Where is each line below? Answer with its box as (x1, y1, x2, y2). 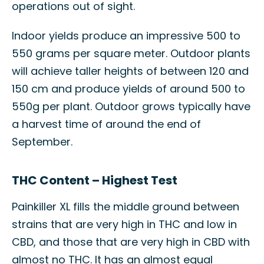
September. (12, 134, 72, 149)
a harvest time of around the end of (12, 117, 201, 131)
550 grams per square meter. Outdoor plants (12, 46, 250, 61)
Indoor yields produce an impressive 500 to (12, 28, 240, 43)
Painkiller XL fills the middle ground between (12, 199, 239, 214)
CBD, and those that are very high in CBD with (12, 235, 250, 249)
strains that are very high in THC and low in (12, 217, 237, 232)
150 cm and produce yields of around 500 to (12, 81, 245, 96)
